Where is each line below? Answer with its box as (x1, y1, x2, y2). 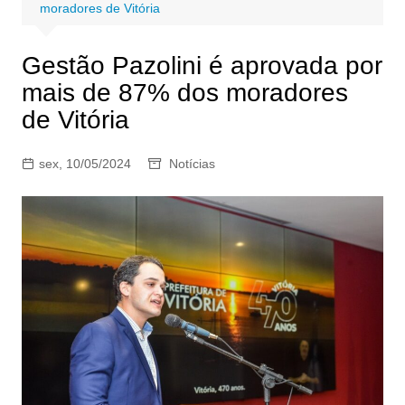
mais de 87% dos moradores (21, 78, 348, 107)
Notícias (168, 155, 215, 171)
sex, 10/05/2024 (38, 155, 131, 171)
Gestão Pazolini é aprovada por (21, 51, 382, 80)
